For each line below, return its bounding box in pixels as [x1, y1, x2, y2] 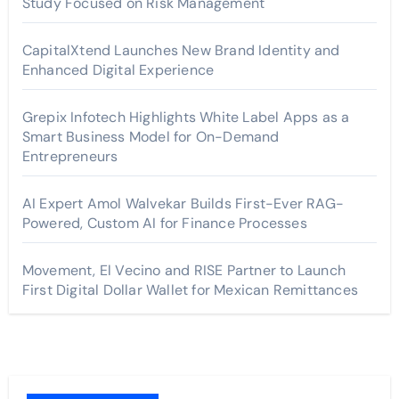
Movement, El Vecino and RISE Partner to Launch [21, 261, 346, 281]
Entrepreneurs [21, 147, 118, 167]
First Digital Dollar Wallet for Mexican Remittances [21, 281, 358, 300]
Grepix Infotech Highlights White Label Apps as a [21, 108, 350, 127]
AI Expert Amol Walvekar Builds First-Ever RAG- [21, 194, 344, 214]
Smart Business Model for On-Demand [21, 127, 280, 147]
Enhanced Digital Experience [21, 61, 215, 80]
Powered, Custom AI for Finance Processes [21, 214, 307, 233]
